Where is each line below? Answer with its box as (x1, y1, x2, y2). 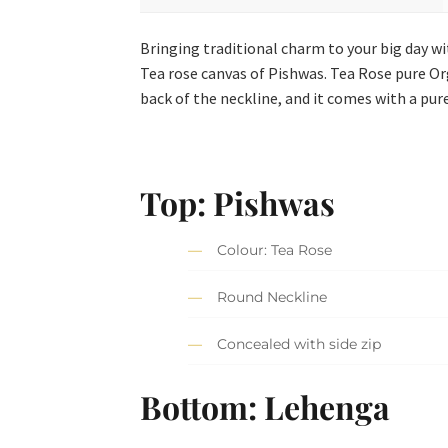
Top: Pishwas (140, 181, 336, 225)
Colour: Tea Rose (217, 241, 333, 260)
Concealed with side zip (217, 335, 382, 354)
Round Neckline (217, 288, 328, 307)
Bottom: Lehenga (140, 385, 391, 428)
